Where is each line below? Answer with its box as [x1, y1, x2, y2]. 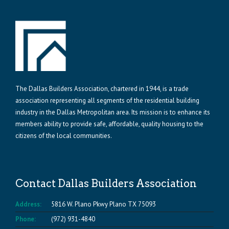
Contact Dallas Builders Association [15, 177, 197, 190]
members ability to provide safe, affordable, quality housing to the [15, 120, 203, 129]
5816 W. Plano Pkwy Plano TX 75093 [51, 200, 156, 209]
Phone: [15, 215, 36, 224]
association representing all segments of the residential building [15, 96, 199, 105]
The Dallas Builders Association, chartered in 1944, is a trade [15, 84, 189, 94]
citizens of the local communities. [15, 131, 112, 141]
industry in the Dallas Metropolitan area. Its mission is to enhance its [15, 108, 210, 117]
